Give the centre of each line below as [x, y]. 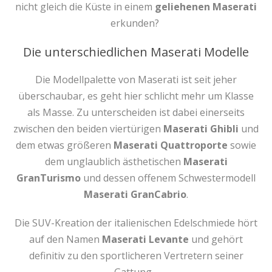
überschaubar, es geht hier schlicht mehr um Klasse [136, 96]
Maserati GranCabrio [135, 194]
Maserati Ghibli [201, 129]
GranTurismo [49, 178]
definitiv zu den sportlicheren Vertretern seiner [136, 256]
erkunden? [135, 23]
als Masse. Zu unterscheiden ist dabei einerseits [136, 112]
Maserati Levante [147, 239]
